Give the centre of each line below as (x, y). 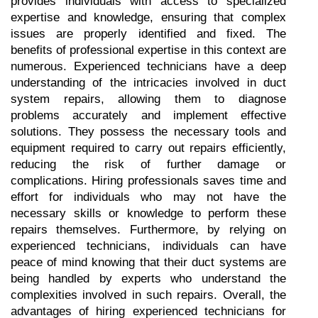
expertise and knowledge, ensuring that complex (148, 17)
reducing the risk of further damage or (148, 164)
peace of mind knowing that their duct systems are (148, 262)
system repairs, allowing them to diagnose (148, 99)
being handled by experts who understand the (148, 278)
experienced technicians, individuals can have (148, 246)
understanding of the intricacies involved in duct (148, 82)
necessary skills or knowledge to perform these (148, 213)
